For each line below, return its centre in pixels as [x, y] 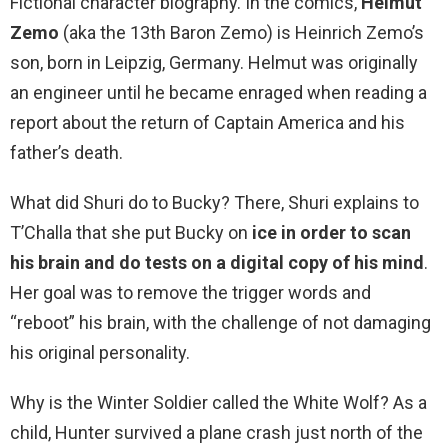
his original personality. [100, 353]
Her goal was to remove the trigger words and [190, 293]
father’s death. [66, 153]
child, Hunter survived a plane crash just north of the [216, 433]
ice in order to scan [331, 233]
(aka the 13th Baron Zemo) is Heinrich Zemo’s [241, 33]
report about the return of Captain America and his [207, 123]
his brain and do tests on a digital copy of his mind [217, 263]
